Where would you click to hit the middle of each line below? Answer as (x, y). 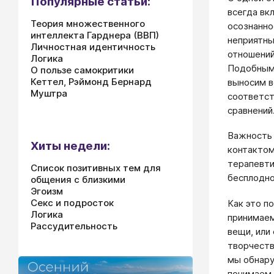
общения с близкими (78, 180)
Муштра (49, 93)
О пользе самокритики (82, 70)
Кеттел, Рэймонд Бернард (91, 82)
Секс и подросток (72, 203)
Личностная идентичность (93, 47)
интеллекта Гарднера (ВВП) (95, 35)
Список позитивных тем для (96, 168)
